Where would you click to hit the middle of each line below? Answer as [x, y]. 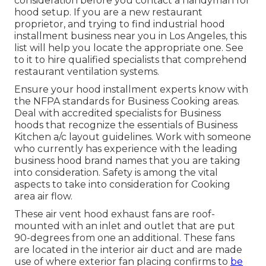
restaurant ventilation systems [86, 72]
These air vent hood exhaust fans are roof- [115, 214]
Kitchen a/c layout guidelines [83, 137]
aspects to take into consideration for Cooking [122, 185]
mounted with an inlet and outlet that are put [125, 226]
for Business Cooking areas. [174, 102]
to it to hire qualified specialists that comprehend [131, 60]
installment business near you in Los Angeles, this [130, 36]
